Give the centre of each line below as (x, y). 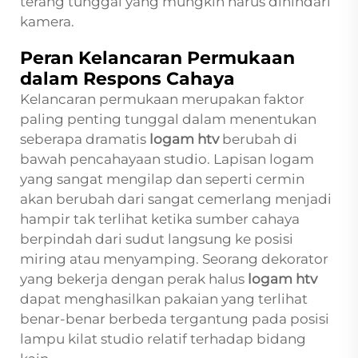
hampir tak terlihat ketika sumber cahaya (160, 219)
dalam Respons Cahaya (127, 79)
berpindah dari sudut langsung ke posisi (157, 239)
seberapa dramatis (85, 139)
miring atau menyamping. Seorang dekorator (174, 259)
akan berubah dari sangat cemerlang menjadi (176, 199)
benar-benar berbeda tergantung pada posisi (175, 319)
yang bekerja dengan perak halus (134, 279)
